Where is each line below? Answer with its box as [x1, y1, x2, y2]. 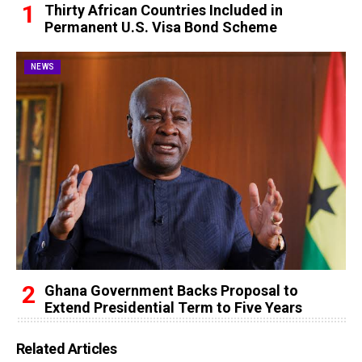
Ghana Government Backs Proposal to [44, 282, 298, 299]
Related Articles [16, 340, 117, 357]
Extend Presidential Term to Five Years [44, 299, 302, 316]
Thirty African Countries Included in [44, 2, 283, 19]
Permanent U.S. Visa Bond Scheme [44, 19, 277, 36]
